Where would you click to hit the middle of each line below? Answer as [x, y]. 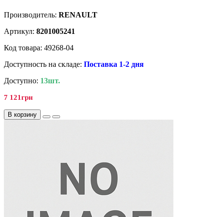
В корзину [22, 115]
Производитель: [31, 15]
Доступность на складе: [44, 64]
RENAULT [78, 15]
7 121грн [18, 98]
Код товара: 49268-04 [39, 48]
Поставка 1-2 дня [114, 64]
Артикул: [20, 31]
